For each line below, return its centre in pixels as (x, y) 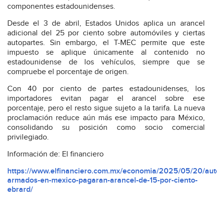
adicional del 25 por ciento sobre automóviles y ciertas (106, 33)
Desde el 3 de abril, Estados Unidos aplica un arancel (106, 23)
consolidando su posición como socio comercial (106, 127)
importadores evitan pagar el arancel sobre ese (106, 98)
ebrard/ (20, 189)
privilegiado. (28, 137)
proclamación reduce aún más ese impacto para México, (106, 118)
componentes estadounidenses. (61, 6)
